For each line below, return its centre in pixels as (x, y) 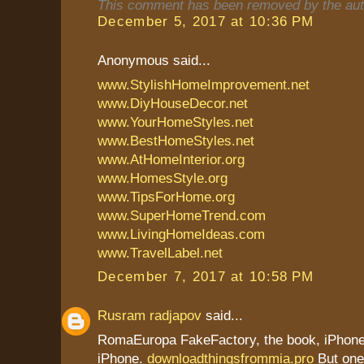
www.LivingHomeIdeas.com (181, 234)
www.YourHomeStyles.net (175, 121)
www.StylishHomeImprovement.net (204, 84)
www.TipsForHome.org (166, 196)
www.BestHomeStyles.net (176, 140)
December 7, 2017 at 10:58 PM (206, 277)
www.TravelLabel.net (160, 252)
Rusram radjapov (149, 316)
